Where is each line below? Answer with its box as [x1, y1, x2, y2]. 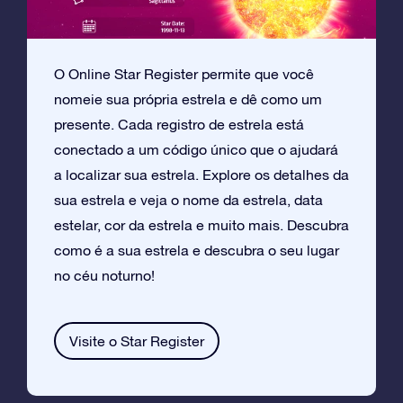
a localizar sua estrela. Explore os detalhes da [54, 166, 349, 184]
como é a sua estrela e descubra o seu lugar [54, 242, 339, 259]
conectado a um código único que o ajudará [54, 141, 338, 158]
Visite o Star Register [69, 333, 204, 350]
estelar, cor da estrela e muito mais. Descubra [54, 217, 349, 234]
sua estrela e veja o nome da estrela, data [54, 192, 323, 209]
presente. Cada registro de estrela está [54, 116, 304, 133]
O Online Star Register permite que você [54, 66, 314, 83]
